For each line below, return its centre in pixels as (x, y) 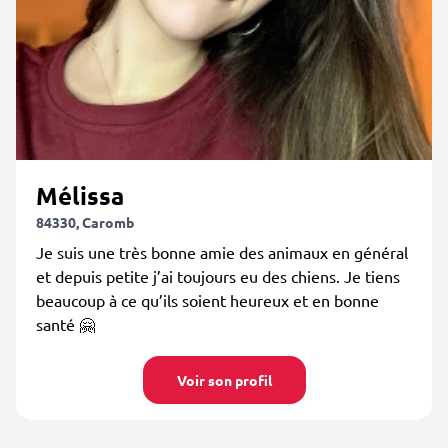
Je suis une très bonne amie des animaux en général (222, 252)
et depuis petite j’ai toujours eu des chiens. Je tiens (218, 276)
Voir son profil (224, 380)
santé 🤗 (65, 324)
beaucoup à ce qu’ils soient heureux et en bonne (207, 300)
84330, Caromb (85, 222)
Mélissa (80, 195)
